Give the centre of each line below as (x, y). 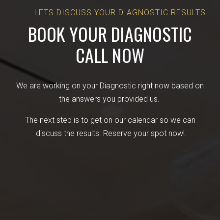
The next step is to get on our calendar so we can (110, 120)
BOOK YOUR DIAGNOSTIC (110, 34)
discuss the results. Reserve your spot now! (110, 133)
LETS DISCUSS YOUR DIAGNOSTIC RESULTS (120, 13)
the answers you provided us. (110, 99)
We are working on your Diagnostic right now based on (110, 86)
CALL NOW (110, 55)
